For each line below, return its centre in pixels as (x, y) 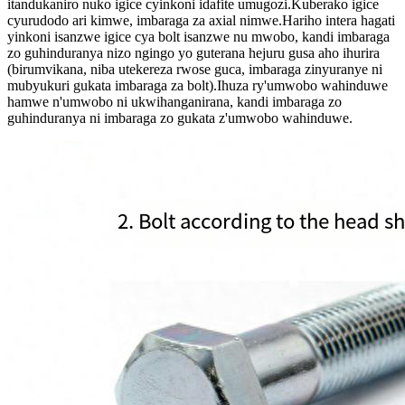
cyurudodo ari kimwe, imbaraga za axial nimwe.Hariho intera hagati (201, 20)
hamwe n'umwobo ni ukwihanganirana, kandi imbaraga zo (174, 101)
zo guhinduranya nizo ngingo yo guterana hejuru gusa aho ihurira (193, 52)
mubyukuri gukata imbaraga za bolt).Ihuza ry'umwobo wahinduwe (198, 85)
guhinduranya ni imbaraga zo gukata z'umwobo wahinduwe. (180, 118)
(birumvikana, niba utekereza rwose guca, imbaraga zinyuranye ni (195, 69)
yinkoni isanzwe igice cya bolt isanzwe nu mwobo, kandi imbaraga (198, 36)
